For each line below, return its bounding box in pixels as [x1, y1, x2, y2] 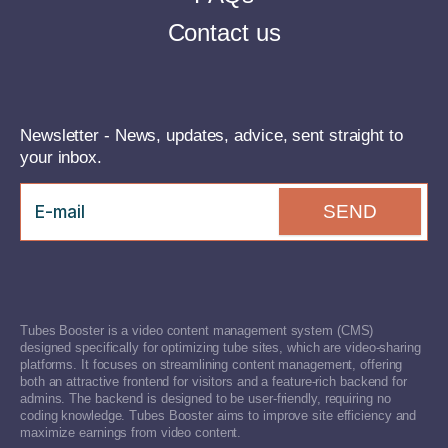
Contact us [167, 18, 281, 46]
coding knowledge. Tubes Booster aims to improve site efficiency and [20, 407, 417, 423]
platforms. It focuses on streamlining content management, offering [20, 356, 403, 372]
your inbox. [20, 147, 102, 167]
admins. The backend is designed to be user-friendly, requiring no [20, 390, 391, 406]
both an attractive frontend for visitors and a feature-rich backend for [20, 373, 407, 389]
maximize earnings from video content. [20, 424, 242, 440]
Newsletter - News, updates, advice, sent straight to [20, 125, 403, 145]
